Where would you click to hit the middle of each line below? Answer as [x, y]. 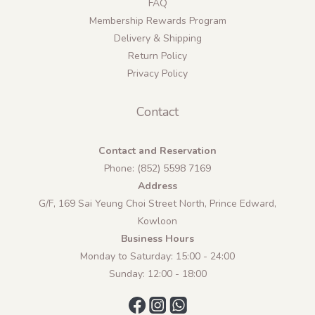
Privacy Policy [157, 73]
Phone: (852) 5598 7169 [157, 168]
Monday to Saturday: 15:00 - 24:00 [157, 256]
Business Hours [157, 238]
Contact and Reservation [157, 150]
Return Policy [157, 56]
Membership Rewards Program [157, 20]
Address [157, 186]
